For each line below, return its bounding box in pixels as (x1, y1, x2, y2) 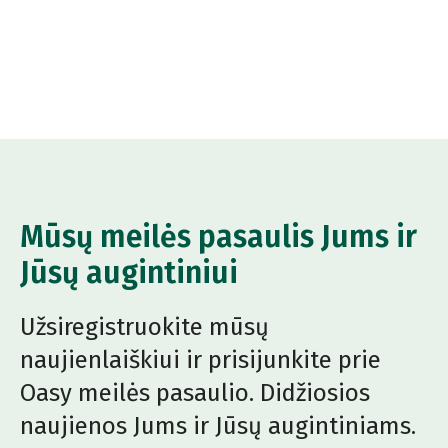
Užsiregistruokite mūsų (20, 313, 269, 342)
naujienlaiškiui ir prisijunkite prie (20, 346, 381, 375)
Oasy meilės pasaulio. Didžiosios (20, 379, 370, 408)
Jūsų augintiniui (20, 255, 238, 292)
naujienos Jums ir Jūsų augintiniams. (20, 412, 416, 441)
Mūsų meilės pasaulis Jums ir (20, 219, 417, 256)
